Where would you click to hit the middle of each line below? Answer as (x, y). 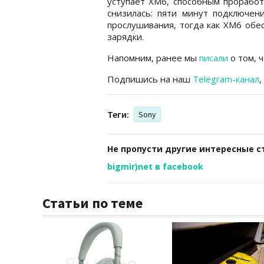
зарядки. (126, 36)
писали (214, 57)
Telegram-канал (226, 79)
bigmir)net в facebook (155, 166)
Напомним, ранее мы (153, 57)
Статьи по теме (93, 203)
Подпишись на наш (150, 79)
